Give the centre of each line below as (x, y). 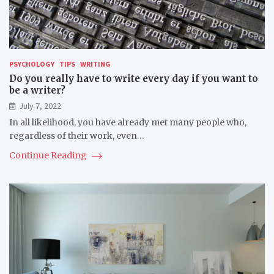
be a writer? (37, 91)
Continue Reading (49, 156)
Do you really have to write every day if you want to (134, 79)
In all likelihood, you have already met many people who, (128, 123)
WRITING (95, 64)
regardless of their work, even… (77, 136)
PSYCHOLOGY (32, 64)
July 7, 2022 (40, 106)
